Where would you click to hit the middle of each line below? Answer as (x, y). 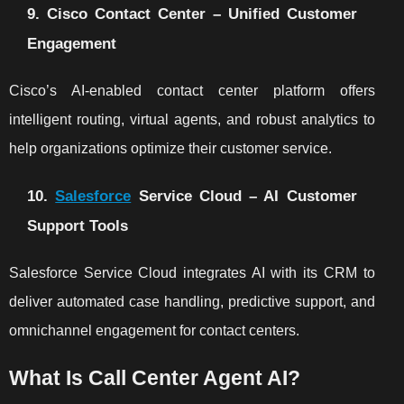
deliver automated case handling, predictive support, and (192, 301)
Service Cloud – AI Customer (244, 195)
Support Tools (78, 225)
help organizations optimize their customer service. (170, 148)
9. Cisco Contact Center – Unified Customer (192, 13)
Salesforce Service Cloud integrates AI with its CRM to (192, 272)
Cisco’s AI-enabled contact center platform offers (192, 90)
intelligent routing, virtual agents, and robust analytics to (192, 119)
